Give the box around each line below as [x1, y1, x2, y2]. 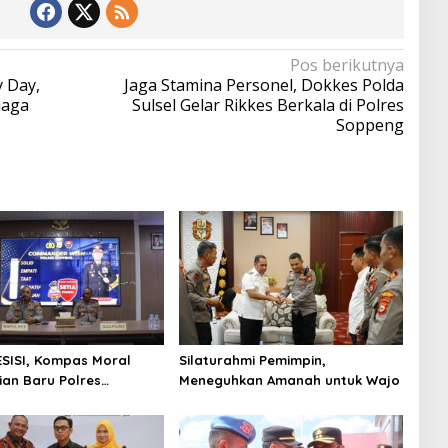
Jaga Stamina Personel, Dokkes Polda [123, 74, 404, 97]
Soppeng [335, 114, 404, 137]
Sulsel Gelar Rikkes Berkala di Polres [131, 94, 404, 117]
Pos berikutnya [289, 54, 404, 77]
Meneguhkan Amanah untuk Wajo [178, 371, 400, 388]
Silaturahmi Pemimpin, [178, 351, 326, 368]
